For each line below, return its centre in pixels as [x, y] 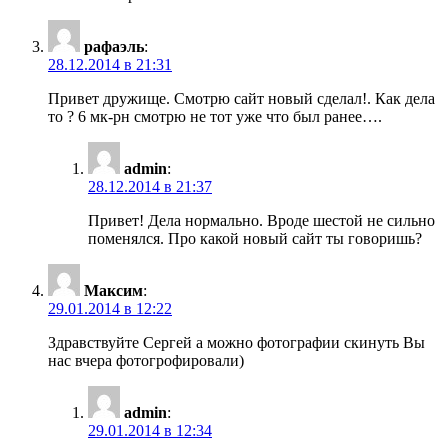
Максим [113, 290]
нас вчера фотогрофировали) [146, 360]
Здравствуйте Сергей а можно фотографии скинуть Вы [236, 342]
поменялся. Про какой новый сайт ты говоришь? [255, 238]
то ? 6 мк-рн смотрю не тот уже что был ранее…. [215, 116]
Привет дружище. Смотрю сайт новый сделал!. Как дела [241, 98]
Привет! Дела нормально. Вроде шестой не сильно [261, 220]
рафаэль [114, 46]
